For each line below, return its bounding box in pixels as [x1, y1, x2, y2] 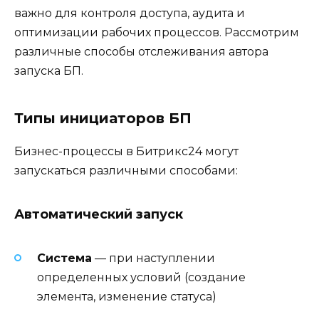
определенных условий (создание [37, 271, 246, 285]
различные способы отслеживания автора [14, 45, 268, 59]
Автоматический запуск [14, 206, 183, 223]
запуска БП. [14, 64, 83, 78]
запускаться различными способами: [14, 164, 238, 178]
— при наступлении [92, 251, 215, 266]
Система [37, 251, 92, 266]
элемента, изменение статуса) [37, 290, 216, 304]
